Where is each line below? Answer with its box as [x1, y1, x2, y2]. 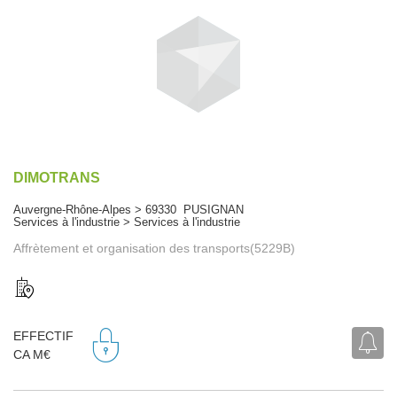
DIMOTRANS [13, 169, 100, 185]
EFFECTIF [13, 329, 74, 344]
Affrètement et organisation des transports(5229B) [13, 240, 295, 255]
